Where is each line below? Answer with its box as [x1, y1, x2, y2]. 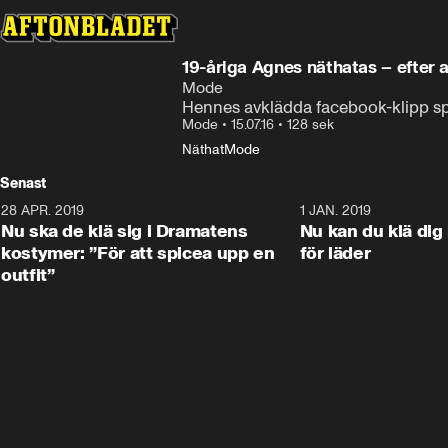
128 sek [287, 116, 334, 133]
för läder [299, 242, 371, 264]
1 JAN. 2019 [299, 202, 371, 219]
